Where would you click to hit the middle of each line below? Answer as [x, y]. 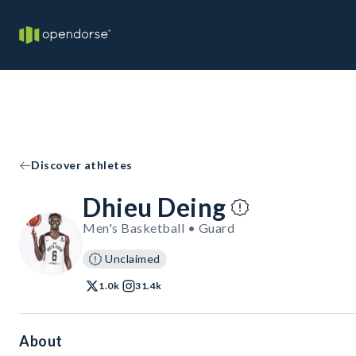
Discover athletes [82, 165]
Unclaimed [133, 259]
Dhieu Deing [155, 207]
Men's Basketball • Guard [159, 228]
